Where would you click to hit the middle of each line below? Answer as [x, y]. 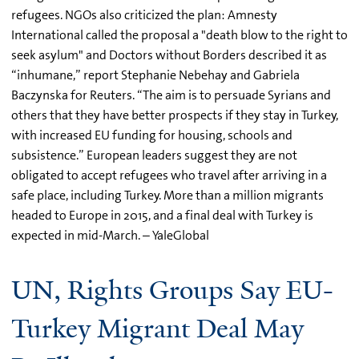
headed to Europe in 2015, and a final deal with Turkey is [162, 215]
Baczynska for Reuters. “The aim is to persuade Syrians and [171, 95]
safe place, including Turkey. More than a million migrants [167, 195]
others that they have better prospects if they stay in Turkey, [175, 115]
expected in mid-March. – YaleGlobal [110, 235]
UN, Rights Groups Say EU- [172, 290]
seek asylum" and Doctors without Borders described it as [169, 54]
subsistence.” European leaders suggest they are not [154, 155]
